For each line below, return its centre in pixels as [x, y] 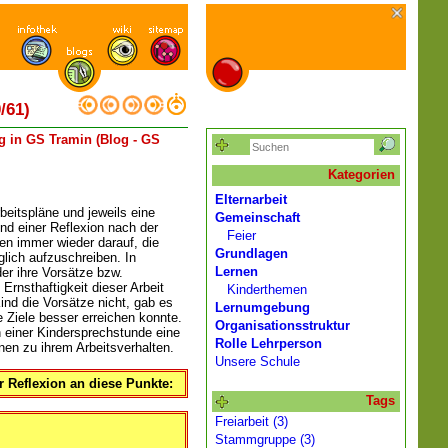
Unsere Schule [257, 361]
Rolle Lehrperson [268, 343]
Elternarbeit [251, 199]
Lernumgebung [262, 307]
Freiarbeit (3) [251, 421]
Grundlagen [251, 253]
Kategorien [361, 174]
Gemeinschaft [257, 217]
